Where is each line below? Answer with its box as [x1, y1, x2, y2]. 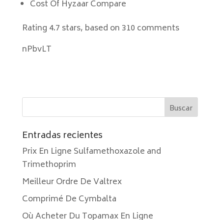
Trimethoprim [22, 158, 76, 172]
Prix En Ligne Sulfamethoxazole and [22, 145, 161, 159]
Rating [22, 22, 49, 35]
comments [135, 22, 179, 35]
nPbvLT [22, 43, 52, 56]
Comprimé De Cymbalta [22, 192, 116, 206]
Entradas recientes [22, 128, 103, 144]
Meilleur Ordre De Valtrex [22, 175, 122, 189]
